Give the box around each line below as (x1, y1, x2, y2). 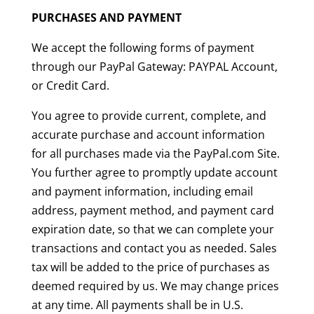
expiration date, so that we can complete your (31, 221, 274, 238)
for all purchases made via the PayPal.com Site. (31, 146, 280, 162)
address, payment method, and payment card (31, 203, 274, 219)
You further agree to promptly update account (31, 165, 278, 181)
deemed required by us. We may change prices (31, 278, 279, 294)
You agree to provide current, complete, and (31, 108, 266, 124)
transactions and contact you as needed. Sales (31, 240, 277, 257)
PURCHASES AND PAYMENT (31, 10, 182, 26)
